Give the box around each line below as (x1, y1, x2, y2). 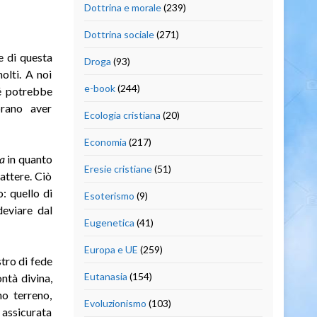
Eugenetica (83, 216, 134, 229)
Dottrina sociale (83, 28, 154, 40)
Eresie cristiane (83, 162, 152, 175)
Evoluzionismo (83, 296, 146, 309)
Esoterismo (83, 189, 134, 202)
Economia (83, 135, 127, 148)
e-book (83, 81, 115, 94)
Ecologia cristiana (83, 108, 161, 121)
